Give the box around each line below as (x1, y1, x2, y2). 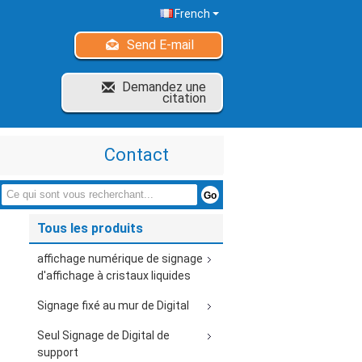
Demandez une (122, 79, 206, 95)
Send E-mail (127, 37, 194, 53)
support (37, 346, 78, 359)
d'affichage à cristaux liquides (37, 269, 191, 282)
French (175, 7, 210, 20)
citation (162, 90, 206, 106)
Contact (104, 145, 170, 165)
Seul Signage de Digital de (37, 329, 170, 342)
